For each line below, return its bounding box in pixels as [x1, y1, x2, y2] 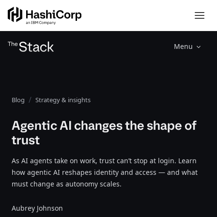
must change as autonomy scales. [12, 179, 122, 188]
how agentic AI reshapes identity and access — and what [12, 168, 198, 177]
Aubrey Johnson [12, 203, 63, 213]
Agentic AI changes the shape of [12, 117, 197, 134]
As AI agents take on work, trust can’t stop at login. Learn [12, 156, 197, 165]
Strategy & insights [35, 95, 91, 104]
